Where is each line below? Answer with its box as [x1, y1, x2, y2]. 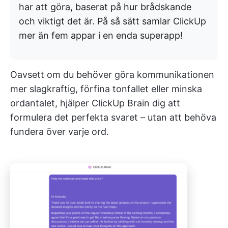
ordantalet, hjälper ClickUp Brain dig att [10, 97, 180, 108]
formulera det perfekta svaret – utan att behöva [10, 111, 216, 123]
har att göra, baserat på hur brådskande [19, 1, 191, 12]
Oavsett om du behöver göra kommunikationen [10, 69, 214, 80]
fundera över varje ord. [10, 126, 109, 137]
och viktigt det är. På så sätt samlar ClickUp [19, 15, 206, 26]
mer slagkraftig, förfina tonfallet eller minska [10, 83, 202, 94]
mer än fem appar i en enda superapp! [19, 30, 183, 41]
